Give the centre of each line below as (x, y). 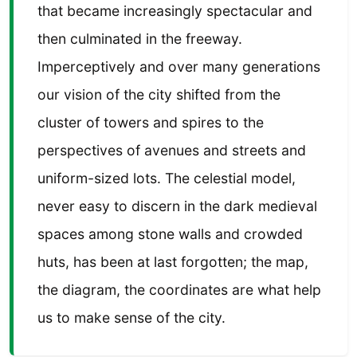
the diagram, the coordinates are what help (179, 289)
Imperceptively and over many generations (179, 66)
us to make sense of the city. (131, 317)
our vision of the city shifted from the (159, 94)
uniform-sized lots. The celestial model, (167, 178)
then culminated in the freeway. (140, 38)
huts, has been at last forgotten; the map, (173, 261)
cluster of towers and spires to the (151, 122)
